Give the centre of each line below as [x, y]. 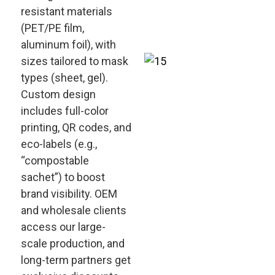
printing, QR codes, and [76, 127]
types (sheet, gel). [64, 78]
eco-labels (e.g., [59, 144]
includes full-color [64, 111]
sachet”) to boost [63, 177]
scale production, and [72, 243]
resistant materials [66, 11]
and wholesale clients [73, 210]
